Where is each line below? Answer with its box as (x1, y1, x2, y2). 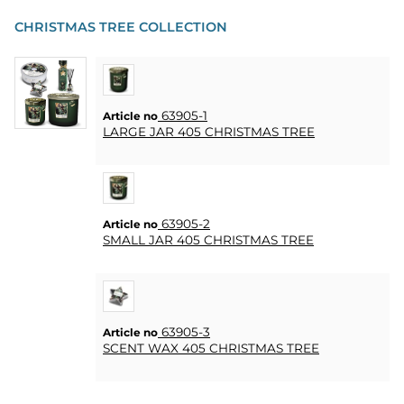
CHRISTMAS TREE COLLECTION (14, 19, 227, 36)
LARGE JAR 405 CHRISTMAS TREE (103, 124, 315, 140)
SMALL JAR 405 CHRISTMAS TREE (103, 233, 314, 248)
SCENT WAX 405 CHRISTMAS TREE (103, 341, 319, 356)
